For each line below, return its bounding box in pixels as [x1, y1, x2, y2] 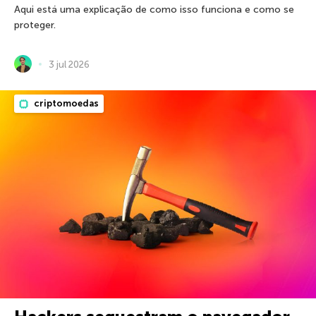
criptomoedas [32, 98, 99, 109]
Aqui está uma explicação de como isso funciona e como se [14, 4, 294, 16]
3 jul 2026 [49, 59, 90, 70]
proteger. [14, 19, 56, 32]
